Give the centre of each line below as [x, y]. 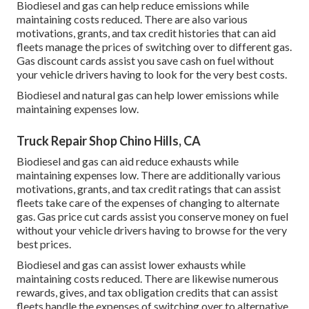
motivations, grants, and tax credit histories [118, 33]
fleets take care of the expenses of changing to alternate [148, 203]
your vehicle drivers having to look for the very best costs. [152, 74]
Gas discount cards [61, 61]
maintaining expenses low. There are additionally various [149, 175]
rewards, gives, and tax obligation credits [113, 292]
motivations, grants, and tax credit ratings [114, 189]
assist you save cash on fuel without [190, 61]
